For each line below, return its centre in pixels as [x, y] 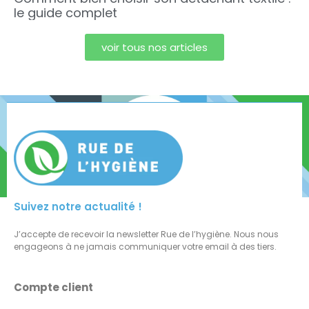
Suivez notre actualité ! [78, 207]
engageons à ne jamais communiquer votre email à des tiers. [145, 247]
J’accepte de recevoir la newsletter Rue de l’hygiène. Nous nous [146, 235]
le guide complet [66, 12]
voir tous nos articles [154, 47]
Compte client [53, 288]
